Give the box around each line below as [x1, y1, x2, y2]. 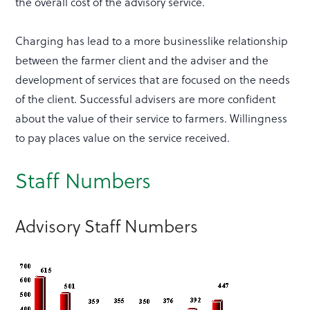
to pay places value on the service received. [15, 129, 230, 146]
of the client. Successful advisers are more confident [15, 91, 276, 107]
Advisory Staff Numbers [15, 212, 199, 239]
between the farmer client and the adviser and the [15, 52, 269, 69]
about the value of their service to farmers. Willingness [15, 110, 288, 127]
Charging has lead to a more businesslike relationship [15, 33, 289, 49]
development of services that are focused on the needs [15, 71, 291, 88]
